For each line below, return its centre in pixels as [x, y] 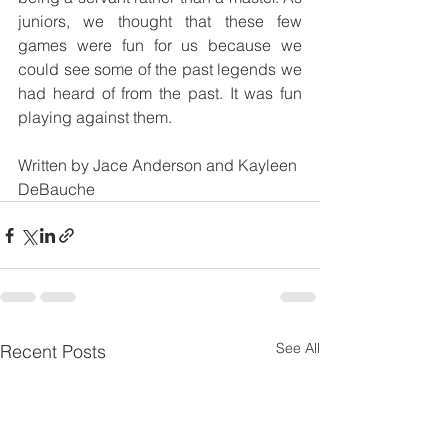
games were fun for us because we [160, 45]
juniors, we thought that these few [160, 21]
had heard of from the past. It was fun [160, 93]
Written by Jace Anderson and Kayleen [159, 165]
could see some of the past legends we [160, 69]
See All [298, 348]
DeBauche [56, 189]
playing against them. [95, 117]
